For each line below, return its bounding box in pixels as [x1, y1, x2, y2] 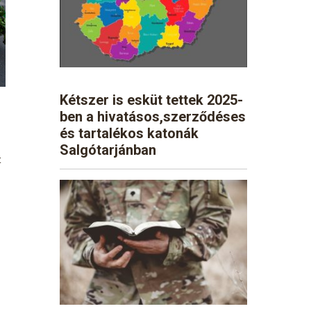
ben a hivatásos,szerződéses [60, 108, 246, 125]
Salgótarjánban [60, 141, 156, 158]
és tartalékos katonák [60, 124, 199, 142]
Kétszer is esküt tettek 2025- [60, 91, 243, 108]
